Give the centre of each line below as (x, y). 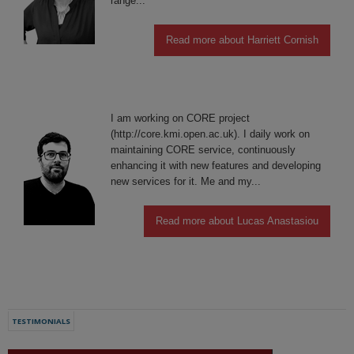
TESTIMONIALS (41, 321)
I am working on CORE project (180, 118)
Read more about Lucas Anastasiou (237, 221)
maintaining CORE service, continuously (203, 149)
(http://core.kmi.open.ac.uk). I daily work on (210, 134)
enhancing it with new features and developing (216, 165)
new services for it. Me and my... (186, 181)
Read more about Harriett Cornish (242, 40)
